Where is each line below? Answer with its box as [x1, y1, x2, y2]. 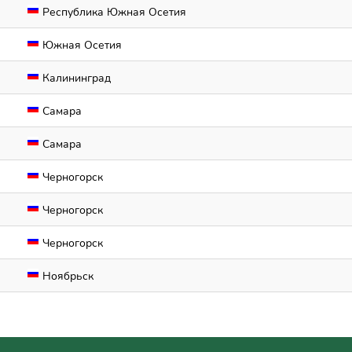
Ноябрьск [39, 269, 93, 284]
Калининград [39, 71, 111, 86]
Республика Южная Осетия [39, 5, 186, 20]
